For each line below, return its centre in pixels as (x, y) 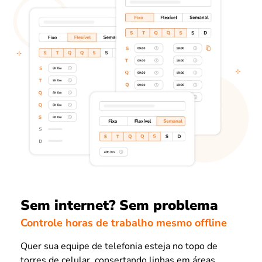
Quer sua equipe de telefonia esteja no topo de (119, 246)
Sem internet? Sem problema (119, 205)
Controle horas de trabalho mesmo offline (124, 223)
